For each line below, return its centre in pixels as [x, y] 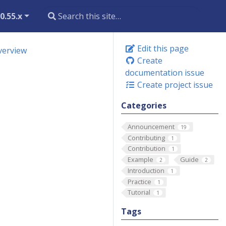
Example [140, 160]
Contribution [146, 149]
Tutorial [139, 192]
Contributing [146, 137]
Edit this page [162, 48]
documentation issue [165, 73]
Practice [139, 181]
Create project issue [174, 85]
